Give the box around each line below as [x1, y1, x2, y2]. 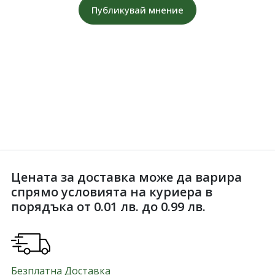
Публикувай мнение [91, 4, 184, 17]
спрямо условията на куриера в [11, 184, 212, 201]
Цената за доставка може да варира [11, 169, 242, 186]
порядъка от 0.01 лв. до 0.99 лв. [11, 198, 206, 215]
